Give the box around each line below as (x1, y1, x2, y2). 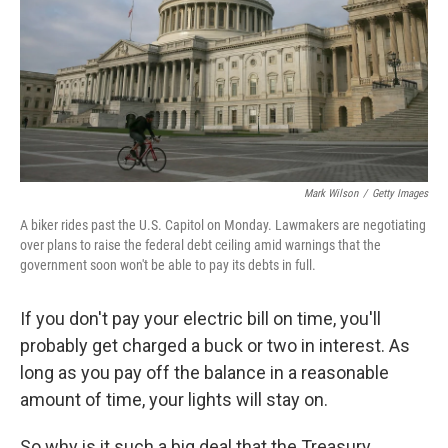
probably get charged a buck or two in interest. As (20, 335, 410, 356)
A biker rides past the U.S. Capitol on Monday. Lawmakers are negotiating (20, 217, 426, 233)
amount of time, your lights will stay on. (20, 389, 328, 410)
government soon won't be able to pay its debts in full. (20, 257, 316, 273)
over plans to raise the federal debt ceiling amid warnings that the (20, 237, 381, 253)
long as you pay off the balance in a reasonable (20, 362, 389, 383)
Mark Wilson (304, 187, 358, 200)
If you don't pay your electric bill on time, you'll (20, 308, 381, 329)
